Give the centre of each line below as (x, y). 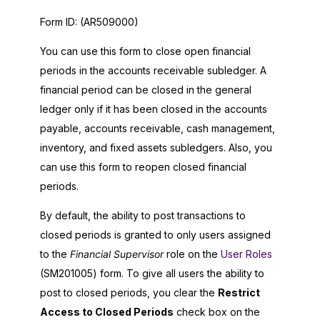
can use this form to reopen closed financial (143, 166)
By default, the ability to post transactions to (143, 215)
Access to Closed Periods (107, 311)
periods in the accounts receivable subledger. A (153, 70)
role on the (192, 254)
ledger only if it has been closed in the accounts (154, 109)
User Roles (246, 254)
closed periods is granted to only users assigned (155, 234)
